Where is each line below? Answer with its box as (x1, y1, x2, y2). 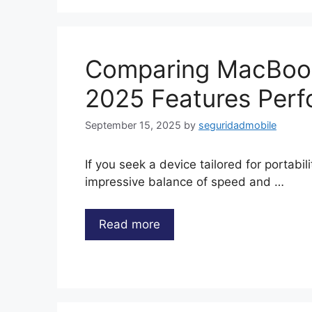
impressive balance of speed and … (85, 175, 284, 189)
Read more (99, 217, 160, 231)
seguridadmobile (198, 119, 276, 132)
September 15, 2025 (85, 119, 181, 132)
